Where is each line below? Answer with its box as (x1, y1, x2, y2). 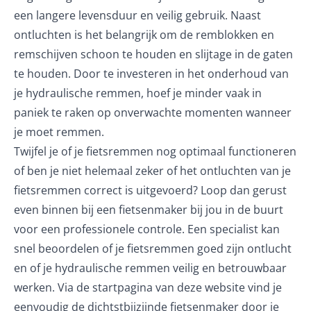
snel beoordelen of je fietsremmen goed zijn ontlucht (14, 241, 292, 256)
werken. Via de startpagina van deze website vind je (14, 280, 282, 295)
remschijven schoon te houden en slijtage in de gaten (14, 47, 293, 62)
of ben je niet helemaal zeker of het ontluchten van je (14, 163, 291, 178)
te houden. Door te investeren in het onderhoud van (14, 66, 289, 81)
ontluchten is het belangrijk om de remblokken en (14, 27, 274, 42)
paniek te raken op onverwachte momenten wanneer (14, 105, 292, 120)
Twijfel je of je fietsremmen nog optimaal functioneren (14, 144, 296, 159)
